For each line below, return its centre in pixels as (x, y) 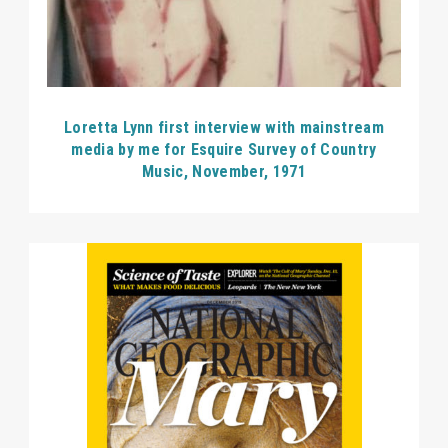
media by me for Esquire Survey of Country (224, 150)
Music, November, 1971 (224, 172)
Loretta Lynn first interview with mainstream (224, 128)
